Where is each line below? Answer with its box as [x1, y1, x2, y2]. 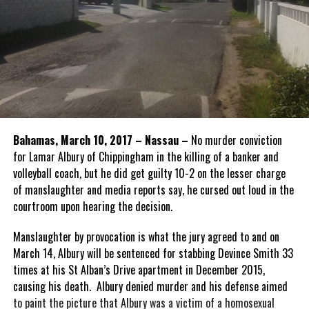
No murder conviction [190, 132, 282, 149]
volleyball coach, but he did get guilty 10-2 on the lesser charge [12, 165, 286, 182]
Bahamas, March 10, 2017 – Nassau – [12, 132, 191, 149]
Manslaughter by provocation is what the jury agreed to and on [12, 228, 279, 246]
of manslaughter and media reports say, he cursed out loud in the [12, 181, 294, 199]
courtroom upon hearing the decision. [12, 198, 172, 215]
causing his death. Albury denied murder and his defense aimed [12, 278, 288, 295]
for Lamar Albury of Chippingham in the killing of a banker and [12, 148, 279, 166]
